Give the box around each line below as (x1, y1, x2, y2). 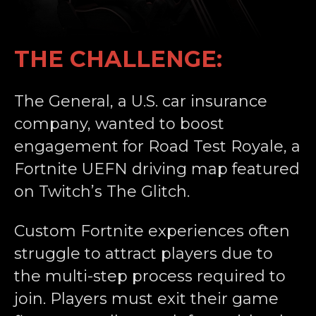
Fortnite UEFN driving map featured (14, 159, 300, 179)
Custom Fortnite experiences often (14, 221, 290, 241)
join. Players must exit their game (14, 289, 279, 309)
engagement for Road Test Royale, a (14, 137, 300, 157)
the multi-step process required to (14, 267, 286, 286)
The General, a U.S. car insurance (14, 92, 267, 111)
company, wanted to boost (14, 114, 224, 134)
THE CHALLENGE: (14, 45, 222, 73)
